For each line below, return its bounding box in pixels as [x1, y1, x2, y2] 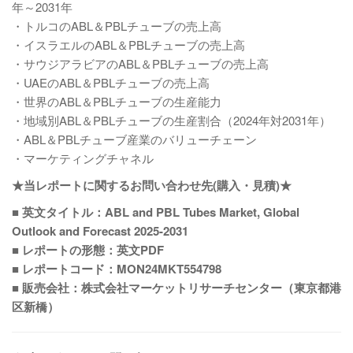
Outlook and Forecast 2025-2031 [12, 222, 188, 240]
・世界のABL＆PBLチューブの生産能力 [12, 93, 221, 110]
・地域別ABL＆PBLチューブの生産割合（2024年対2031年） [12, 112, 331, 128]
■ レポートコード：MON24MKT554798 [12, 260, 221, 277]
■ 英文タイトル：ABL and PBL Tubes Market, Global [12, 203, 299, 221]
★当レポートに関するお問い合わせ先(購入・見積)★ [12, 176, 292, 194]
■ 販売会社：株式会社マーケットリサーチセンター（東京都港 [12, 279, 341, 296]
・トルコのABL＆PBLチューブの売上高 [12, 17, 221, 34]
